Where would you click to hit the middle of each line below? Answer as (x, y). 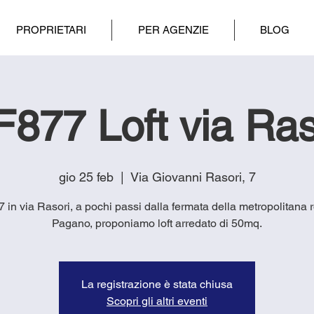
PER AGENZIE (173, 30)
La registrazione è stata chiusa (157, 284)
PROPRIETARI (51, 30)
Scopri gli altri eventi (157, 301)
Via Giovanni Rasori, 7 (193, 177)
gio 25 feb (86, 177)
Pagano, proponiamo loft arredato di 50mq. (157, 223)
